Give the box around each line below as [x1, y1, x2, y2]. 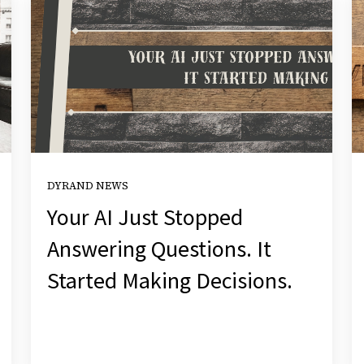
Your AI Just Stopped [47, 201, 244, 232]
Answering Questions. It [47, 233, 272, 263]
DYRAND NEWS [47, 178, 129, 193]
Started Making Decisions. [47, 265, 293, 295]
